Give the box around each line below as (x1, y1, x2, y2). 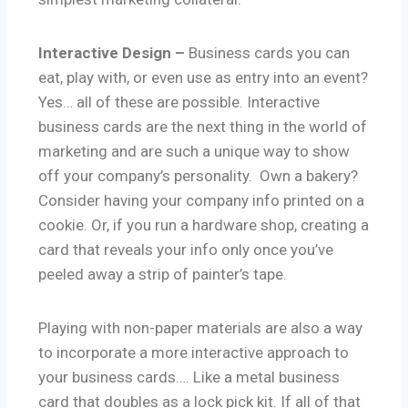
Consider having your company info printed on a (38, 191, 364, 210)
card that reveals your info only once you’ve (38, 240, 333, 260)
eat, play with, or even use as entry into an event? (38, 68, 368, 87)
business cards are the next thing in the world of (38, 117, 367, 137)
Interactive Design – (38, 44, 189, 63)
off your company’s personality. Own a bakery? (38, 167, 358, 186)
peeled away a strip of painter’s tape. (38, 265, 294, 284)
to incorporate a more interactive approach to (38, 343, 349, 362)
